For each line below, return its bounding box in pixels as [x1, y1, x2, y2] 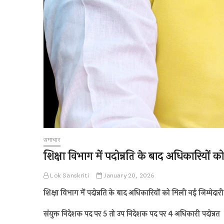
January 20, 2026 [102, 171, 155, 180]
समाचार [43, 135, 60, 145]
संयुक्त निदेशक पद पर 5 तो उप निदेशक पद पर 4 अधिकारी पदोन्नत [43, 208, 219, 220]
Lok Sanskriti [48, 171, 89, 180]
